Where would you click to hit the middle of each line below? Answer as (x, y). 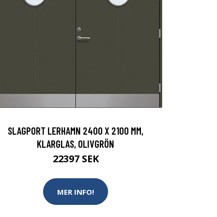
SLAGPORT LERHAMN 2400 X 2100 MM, (76, 131)
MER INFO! (76, 192)
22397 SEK (76, 159)
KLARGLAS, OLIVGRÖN (76, 144)
